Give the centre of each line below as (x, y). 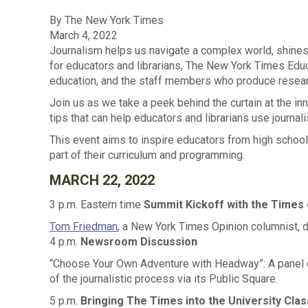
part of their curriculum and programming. (147, 155)
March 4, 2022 (84, 35)
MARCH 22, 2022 (102, 180)
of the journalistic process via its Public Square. (164, 279)
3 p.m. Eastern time (97, 205)
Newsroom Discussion (139, 242)
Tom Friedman (84, 227)
